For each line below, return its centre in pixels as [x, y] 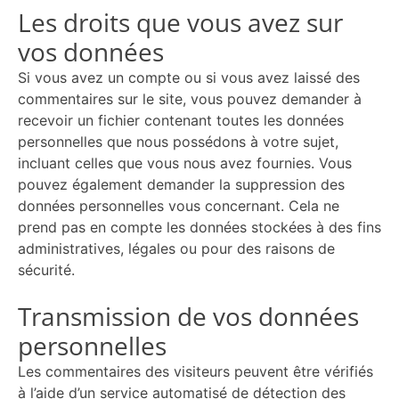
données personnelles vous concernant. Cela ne [179, 206]
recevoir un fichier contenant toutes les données [181, 120]
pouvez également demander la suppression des [181, 184]
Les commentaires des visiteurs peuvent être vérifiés [195, 371]
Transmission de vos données [188, 316]
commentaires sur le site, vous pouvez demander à [190, 99]
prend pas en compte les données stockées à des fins [199, 227]
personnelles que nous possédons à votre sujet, [178, 142]
